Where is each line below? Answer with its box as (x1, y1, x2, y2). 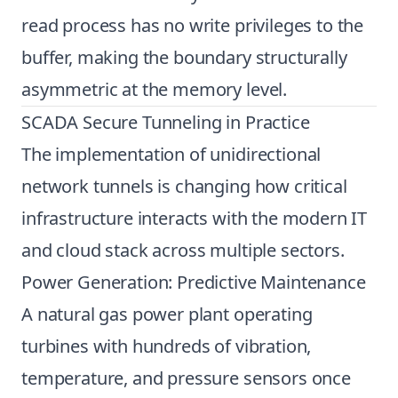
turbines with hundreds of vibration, (21, 334, 312, 358)
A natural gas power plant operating (21, 302, 313, 326)
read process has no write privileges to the (21, 13, 364, 37)
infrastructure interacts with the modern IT (21, 206, 368, 230)
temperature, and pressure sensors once (21, 366, 351, 390)
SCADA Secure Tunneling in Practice (21, 110, 310, 134)
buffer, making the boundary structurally (21, 45, 347, 69)
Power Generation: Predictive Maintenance (21, 270, 366, 294)
